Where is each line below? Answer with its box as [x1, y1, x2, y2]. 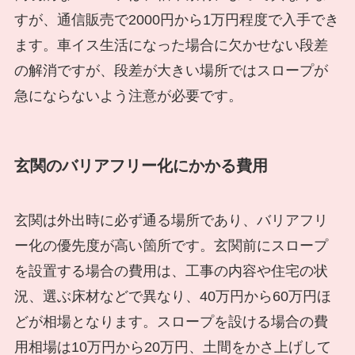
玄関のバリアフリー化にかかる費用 [13, 156, 268, 174]
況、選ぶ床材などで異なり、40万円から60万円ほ [13, 288, 331, 305]
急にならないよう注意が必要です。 [13, 87, 242, 104]
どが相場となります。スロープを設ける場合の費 [13, 314, 328, 330]
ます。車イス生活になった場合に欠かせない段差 [13, 36, 328, 53]
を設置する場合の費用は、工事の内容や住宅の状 [13, 263, 328, 280]
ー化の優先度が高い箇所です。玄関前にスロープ [13, 238, 328, 254]
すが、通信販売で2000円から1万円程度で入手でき [13, 11, 339, 28]
